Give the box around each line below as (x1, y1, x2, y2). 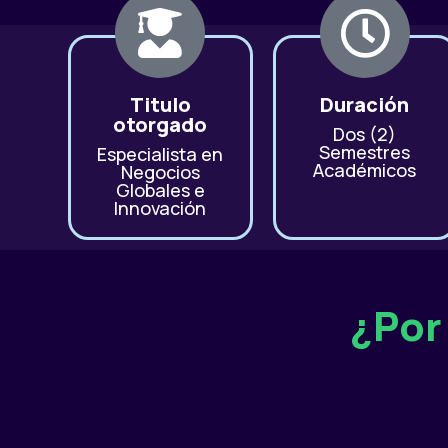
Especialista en (97, 142, 224, 166)
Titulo (129, 91, 191, 118)
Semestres (319, 140, 411, 164)
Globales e (115, 178, 205, 202)
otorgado (113, 111, 208, 138)
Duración (320, 91, 410, 118)
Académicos (313, 158, 417, 182)
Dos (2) (333, 122, 397, 146)
